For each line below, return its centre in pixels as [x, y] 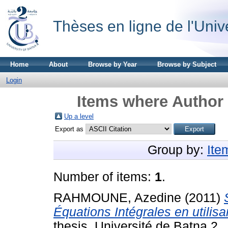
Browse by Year [112, 64]
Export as [70, 129]
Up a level [79, 116]
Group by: [177, 150]
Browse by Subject [187, 64]
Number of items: [104, 177]
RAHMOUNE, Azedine [117, 197]
